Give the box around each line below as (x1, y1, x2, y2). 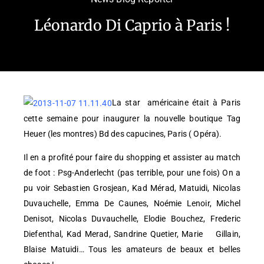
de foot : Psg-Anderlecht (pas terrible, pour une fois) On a (24, 168, 240, 178)
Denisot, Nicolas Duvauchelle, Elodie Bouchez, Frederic (24, 214, 240, 224)
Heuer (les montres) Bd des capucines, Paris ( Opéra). (24, 129, 222, 139)
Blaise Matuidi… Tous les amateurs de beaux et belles (24, 245, 240, 255)
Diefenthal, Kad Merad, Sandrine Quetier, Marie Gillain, (24, 229, 240, 239)
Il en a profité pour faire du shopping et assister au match (24, 153, 240, 163)
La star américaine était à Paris (111, 97, 240, 107)
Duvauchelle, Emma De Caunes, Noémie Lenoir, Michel (24, 199, 240, 209)
